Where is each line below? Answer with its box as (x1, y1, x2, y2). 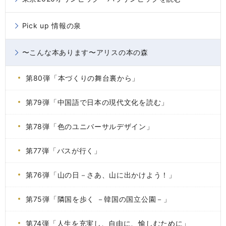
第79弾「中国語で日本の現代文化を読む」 (26, 98, 168, 106)
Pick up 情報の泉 (22, 21, 82, 30)
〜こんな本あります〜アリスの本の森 (22, 48, 148, 56)
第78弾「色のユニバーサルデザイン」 (26, 122, 154, 131)
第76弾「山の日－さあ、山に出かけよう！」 (26, 171, 176, 179)
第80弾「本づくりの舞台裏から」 (26, 74, 140, 82)
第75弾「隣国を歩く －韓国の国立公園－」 (26, 195, 171, 203)
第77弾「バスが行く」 (26, 146, 101, 155)
